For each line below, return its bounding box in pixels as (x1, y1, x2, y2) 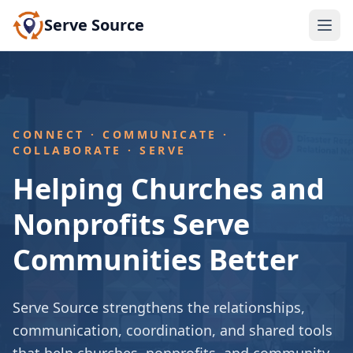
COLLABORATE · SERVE (13, 143, 187, 158)
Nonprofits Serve (13, 205, 250, 243)
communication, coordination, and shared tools (13, 321, 333, 340)
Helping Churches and (13, 169, 325, 208)
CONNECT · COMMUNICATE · (13, 127, 229, 142)
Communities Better (13, 240, 299, 279)
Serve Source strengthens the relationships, (13, 298, 305, 317)
